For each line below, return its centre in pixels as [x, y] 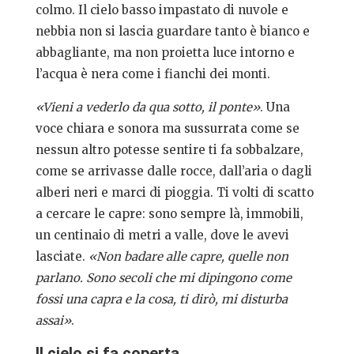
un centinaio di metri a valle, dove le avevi [162, 235]
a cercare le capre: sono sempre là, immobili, [169, 214]
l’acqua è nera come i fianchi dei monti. [153, 74]
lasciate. [62, 257]
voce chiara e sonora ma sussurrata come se [167, 129]
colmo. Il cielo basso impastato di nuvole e [162, 10]
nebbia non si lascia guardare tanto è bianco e [172, 32]
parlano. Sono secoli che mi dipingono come [163, 278]
